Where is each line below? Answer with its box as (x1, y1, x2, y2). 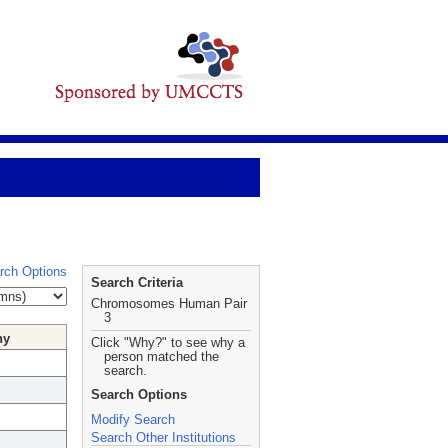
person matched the (104, 349, 219, 364)
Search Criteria (91, 275, 183, 290)
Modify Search (91, 412, 175, 427)
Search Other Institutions (91, 430, 236, 445)
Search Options (91, 387, 187, 402)
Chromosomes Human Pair (91, 296, 247, 311)
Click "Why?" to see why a (91, 335, 245, 350)
